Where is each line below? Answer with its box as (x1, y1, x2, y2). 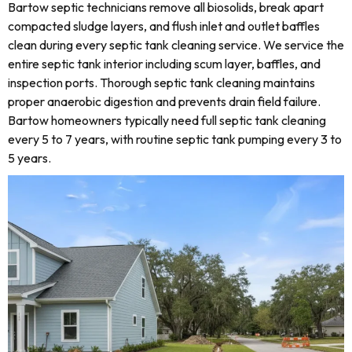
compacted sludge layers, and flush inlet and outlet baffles (8, 18, 320, 34)
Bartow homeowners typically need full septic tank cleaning (8, 112, 326, 128)
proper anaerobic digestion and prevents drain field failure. (8, 93, 321, 109)
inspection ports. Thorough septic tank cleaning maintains (8, 75, 315, 90)
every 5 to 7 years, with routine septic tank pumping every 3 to (8, 131, 342, 147)
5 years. (8, 150, 51, 166)
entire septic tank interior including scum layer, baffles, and (8, 56, 321, 71)
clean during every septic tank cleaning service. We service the (8, 37, 344, 53)
